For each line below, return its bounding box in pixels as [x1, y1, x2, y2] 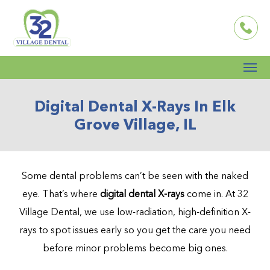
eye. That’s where [22, 187, 100, 199]
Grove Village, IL [74, 115, 196, 133]
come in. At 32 [184, 187, 248, 199]
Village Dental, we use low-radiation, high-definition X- [19, 205, 251, 218]
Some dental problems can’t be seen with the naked [22, 169, 248, 181]
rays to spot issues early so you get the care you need [19, 223, 251, 236]
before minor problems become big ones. [42, 241, 228, 254]
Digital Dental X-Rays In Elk [34, 96, 236, 115]
